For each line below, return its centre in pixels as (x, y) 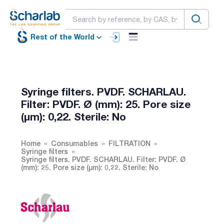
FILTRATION (129, 143)
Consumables (74, 143)
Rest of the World (62, 37)
